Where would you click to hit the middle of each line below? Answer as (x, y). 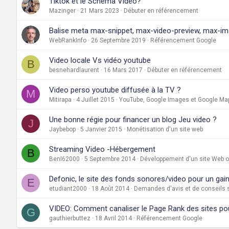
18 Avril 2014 (113, 218)
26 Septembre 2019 (118, 40)
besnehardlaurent (74, 70)
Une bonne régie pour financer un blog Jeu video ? (133, 119)
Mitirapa (60, 99)
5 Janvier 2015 (101, 129)
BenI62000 (64, 159)
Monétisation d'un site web (165, 129)
